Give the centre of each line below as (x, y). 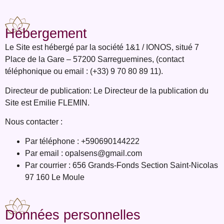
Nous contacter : (34, 122)
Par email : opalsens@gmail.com (83, 153)
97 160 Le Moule (55, 177)
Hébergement (46, 34)
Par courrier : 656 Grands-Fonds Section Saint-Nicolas (121, 165)
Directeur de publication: (49, 90)
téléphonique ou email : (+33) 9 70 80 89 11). (84, 71)
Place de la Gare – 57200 (51, 59)
